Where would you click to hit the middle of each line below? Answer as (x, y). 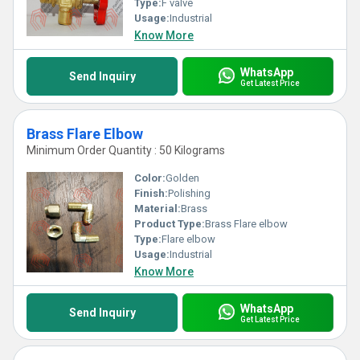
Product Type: (170, 224)
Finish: (151, 193)
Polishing (189, 193)
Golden (182, 178)
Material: (157, 209)
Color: (150, 178)
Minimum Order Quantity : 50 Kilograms (126, 150)
